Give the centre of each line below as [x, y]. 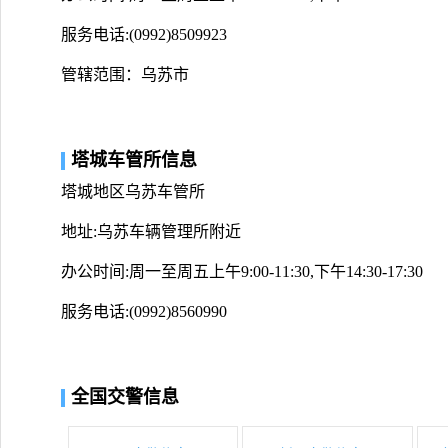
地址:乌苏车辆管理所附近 [151, 231]
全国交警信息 [125, 396]
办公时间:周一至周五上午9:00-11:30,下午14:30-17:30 [242, 271]
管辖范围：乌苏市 [125, 74]
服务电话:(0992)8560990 [144, 311]
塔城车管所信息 [134, 159]
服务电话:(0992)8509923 [144, 34]
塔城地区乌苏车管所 [133, 191]
